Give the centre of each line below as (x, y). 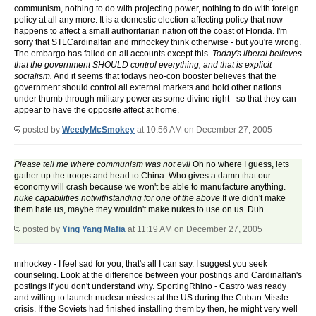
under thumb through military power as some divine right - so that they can (155, 99)
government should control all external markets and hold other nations (148, 88)
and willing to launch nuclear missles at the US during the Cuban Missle (151, 298)
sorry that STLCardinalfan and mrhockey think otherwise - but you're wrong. (158, 43)
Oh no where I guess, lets (240, 165)
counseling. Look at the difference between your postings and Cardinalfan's (158, 275)
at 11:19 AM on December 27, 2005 (194, 230)
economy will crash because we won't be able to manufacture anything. (150, 187)
